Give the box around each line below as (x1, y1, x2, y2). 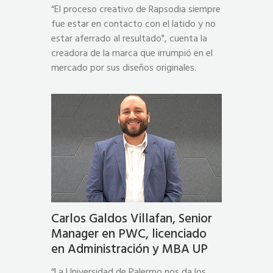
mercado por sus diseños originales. (51, 60, 196, 76)
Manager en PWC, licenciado (51, 224, 207, 244)
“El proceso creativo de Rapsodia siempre (51, 1, 221, 18)
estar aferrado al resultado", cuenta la (51, 30, 207, 47)
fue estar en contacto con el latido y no (51, 16, 216, 32)
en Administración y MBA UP (51, 239, 208, 260)
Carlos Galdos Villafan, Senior (51, 208, 212, 229)
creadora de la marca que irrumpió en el (51, 45, 213, 62)
